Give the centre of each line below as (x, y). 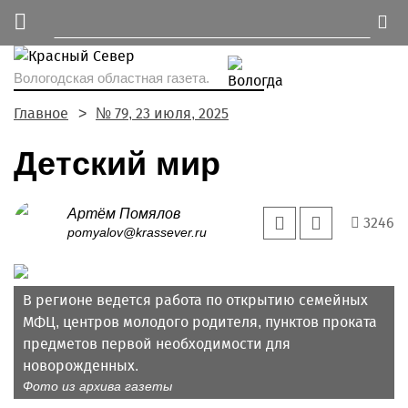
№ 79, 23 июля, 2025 (162, 113)
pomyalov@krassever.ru (137, 232)
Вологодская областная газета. (112, 78)
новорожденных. (81, 366)
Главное (41, 113)
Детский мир (117, 163)
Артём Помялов (124, 214)
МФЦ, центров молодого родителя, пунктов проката (200, 322)
